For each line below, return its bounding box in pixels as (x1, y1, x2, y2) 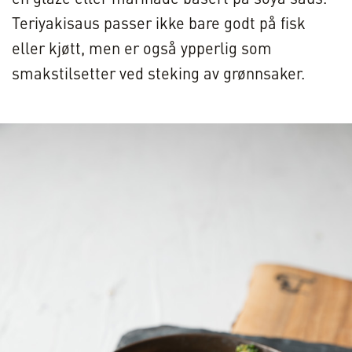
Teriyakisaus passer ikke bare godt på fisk (12, 17, 306, 34)
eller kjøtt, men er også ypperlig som (12, 42, 272, 59)
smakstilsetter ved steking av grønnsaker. (12, 68, 305, 84)
